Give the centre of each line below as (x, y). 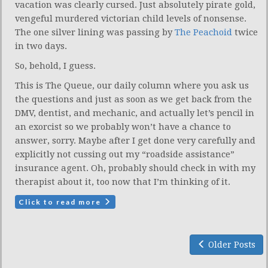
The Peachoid (203, 32)
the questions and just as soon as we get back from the (133, 99)
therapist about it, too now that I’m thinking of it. (123, 182)
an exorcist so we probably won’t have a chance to (123, 127)
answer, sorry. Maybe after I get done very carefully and (135, 140)
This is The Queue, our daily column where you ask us (132, 85)
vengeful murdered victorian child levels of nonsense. (131, 18)
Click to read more (61, 202)
